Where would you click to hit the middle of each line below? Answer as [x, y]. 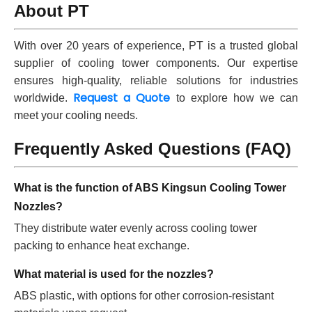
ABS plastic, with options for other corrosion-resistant [144, 295]
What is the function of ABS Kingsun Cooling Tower [150, 187]
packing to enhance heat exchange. [102, 245]
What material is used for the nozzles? [114, 274]
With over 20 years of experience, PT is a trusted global [156, 45]
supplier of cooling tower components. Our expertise [156, 63]
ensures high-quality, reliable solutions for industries [156, 80]
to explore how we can [234, 97]
